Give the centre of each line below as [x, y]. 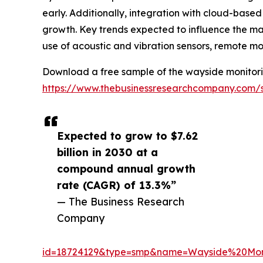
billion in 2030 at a [107, 152]
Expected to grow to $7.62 [127, 136]
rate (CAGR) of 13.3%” [117, 185]
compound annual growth [126, 169]
